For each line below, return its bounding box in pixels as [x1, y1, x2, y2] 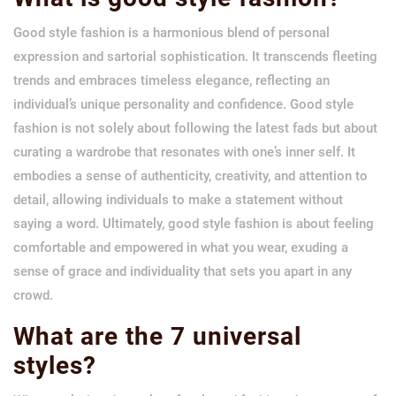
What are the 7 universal [13, 321, 301, 351]
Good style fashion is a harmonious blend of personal [13, 24, 330, 41]
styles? [13, 350, 96, 380]
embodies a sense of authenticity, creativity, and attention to [13, 167, 368, 184]
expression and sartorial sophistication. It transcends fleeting [13, 48, 377, 65]
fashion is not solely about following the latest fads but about [13, 119, 377, 136]
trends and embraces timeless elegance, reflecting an [13, 72, 330, 88]
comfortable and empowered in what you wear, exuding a [13, 239, 348, 255]
